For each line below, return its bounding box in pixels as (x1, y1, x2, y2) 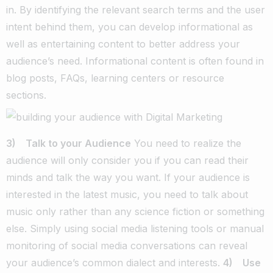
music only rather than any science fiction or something (6, 205, 264, 218)
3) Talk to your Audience (6, 136, 131, 149)
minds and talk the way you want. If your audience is (6, 171, 250, 183)
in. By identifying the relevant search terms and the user (6, 3, 265, 16)
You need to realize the (131, 136, 241, 149)
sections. (6, 88, 46, 101)
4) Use (223, 256, 261, 269)
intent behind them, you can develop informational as (6, 20, 253, 33)
